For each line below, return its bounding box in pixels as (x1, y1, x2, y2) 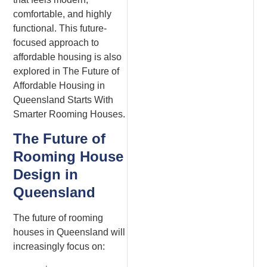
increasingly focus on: (13, 241, 105, 252)
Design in (13, 166, 79, 183)
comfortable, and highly (13, 8, 112, 19)
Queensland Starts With (13, 94, 114, 105)
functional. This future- (13, 23, 107, 33)
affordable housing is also (13, 51, 122, 62)
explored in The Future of (13, 66, 120, 76)
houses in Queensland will (13, 227, 126, 238)
